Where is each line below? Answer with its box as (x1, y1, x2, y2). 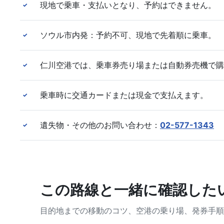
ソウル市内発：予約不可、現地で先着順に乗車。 (40, 30, 216, 40)
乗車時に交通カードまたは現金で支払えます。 (40, 90, 208, 100)
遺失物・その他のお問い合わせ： (40, 120, 160, 130)
